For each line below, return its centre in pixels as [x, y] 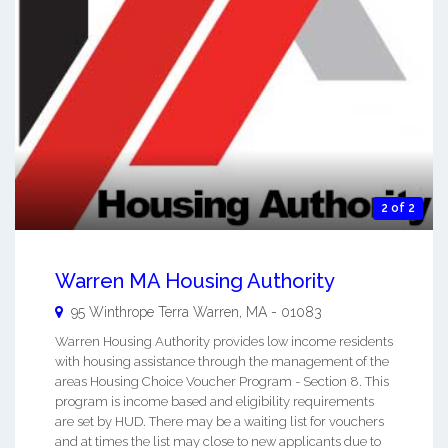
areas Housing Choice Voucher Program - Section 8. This [222, 381]
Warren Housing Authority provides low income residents [224, 341]
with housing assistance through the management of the [222, 361]
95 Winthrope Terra [130, 311]
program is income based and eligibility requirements [214, 401]
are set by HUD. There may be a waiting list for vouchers [219, 421]
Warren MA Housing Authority [195, 280]
